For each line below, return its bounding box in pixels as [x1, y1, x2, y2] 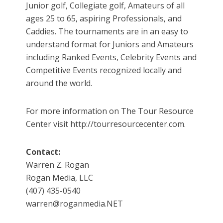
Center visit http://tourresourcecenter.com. [26, 118, 186, 130]
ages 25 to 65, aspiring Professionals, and [26, 13, 182, 24]
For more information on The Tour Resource [26, 106, 194, 117]
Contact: [26, 146, 61, 158]
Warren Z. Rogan [26, 159, 90, 171]
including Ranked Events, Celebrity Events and [26, 52, 197, 63]
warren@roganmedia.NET [26, 198, 123, 210]
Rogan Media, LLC [26, 172, 94, 184]
